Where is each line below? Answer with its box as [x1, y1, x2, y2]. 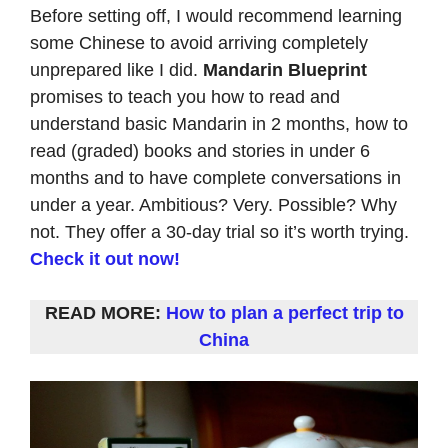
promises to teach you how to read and [30, 86, 340, 107]
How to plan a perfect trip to [165, 302, 404, 323]
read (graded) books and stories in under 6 [30, 140, 370, 161]
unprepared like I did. [30, 59, 203, 80]
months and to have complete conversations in [30, 167, 401, 188]
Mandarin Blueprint [203, 59, 367, 80]
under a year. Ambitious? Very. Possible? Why [30, 194, 397, 215]
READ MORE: [44, 302, 166, 323]
